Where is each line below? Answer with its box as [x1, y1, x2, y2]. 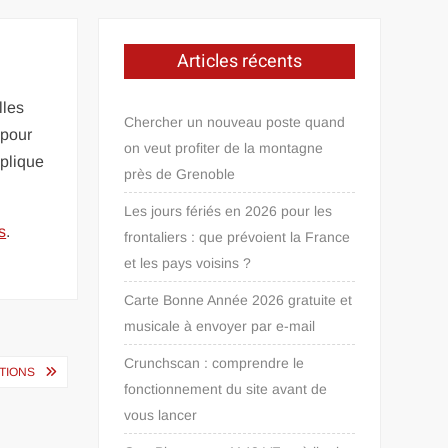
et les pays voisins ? [124, 255, 252, 271]
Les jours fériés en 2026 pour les [124, 203, 333, 219]
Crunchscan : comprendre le [124, 355, 305, 371]
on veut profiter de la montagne [124, 140, 324, 156]
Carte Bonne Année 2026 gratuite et [124, 292, 353, 308]
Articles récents [177, 48, 303, 75]
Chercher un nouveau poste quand [124, 114, 346, 130]
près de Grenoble [124, 166, 236, 182]
